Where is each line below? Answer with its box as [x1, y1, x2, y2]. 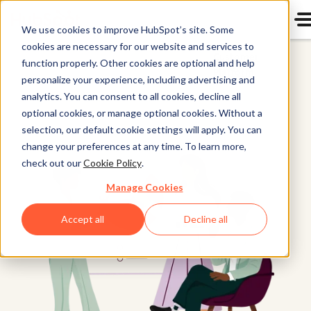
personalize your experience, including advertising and [21, 73, 255, 85]
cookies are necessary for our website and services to [21, 40, 254, 52]
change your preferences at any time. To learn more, [21, 140, 246, 152]
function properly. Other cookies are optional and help [21, 56, 255, 69]
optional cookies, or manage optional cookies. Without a [21, 106, 262, 119]
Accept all [61, 213, 105, 226]
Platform [212, 67, 254, 78]
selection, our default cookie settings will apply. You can [21, 123, 262, 135]
